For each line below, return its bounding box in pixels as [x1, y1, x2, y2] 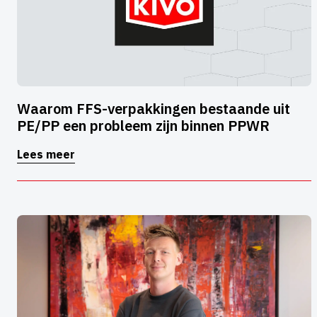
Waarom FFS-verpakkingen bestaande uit [17, 99, 290, 119]
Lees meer [17, 147, 75, 162]
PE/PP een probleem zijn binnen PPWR [17, 116, 270, 136]
